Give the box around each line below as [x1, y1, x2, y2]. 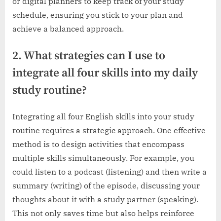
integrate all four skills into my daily [12, 66, 198, 81]
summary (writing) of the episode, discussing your [12, 180, 200, 190]
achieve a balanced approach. [12, 24, 124, 34]
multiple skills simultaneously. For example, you [12, 152, 194, 163]
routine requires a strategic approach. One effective [12, 125, 206, 135]
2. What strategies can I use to [12, 49, 165, 64]
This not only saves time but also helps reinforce [12, 208, 194, 218]
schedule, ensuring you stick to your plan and [12, 10, 183, 20]
